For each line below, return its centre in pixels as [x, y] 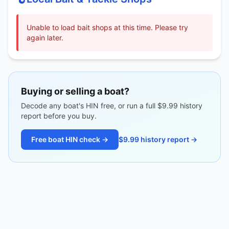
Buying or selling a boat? [75, 91]
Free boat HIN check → [70, 139]
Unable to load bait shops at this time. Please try [107, 27]
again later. [45, 38]
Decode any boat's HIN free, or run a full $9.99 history [112, 106]
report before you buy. [59, 116]
